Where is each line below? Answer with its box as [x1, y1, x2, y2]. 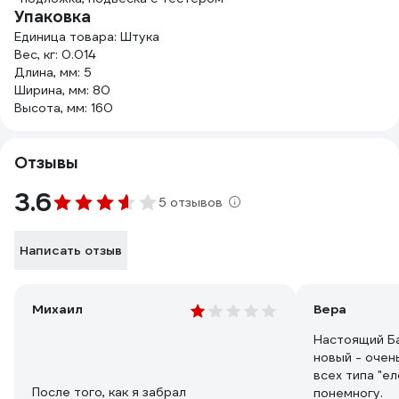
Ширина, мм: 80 [14, 82, 110, 98]
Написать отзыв [20, 242, 122, 258]
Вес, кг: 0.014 [14, 46, 95, 62]
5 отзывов [159, 194, 223, 210]
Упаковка [14, 6, 91, 27]
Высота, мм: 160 [14, 100, 113, 116]
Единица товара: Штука [14, 28, 159, 45]
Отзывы [14, 152, 78, 173]
